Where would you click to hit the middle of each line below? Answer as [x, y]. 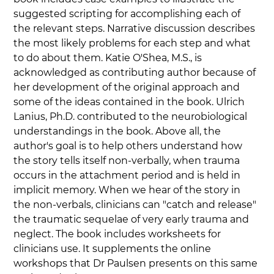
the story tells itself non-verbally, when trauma [128, 161]
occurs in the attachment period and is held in [128, 176]
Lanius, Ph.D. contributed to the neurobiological [132, 117]
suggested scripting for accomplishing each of [128, 14]
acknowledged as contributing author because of [136, 73]
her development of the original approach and [128, 87]
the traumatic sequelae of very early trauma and [133, 220]
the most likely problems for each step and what [134, 43]
